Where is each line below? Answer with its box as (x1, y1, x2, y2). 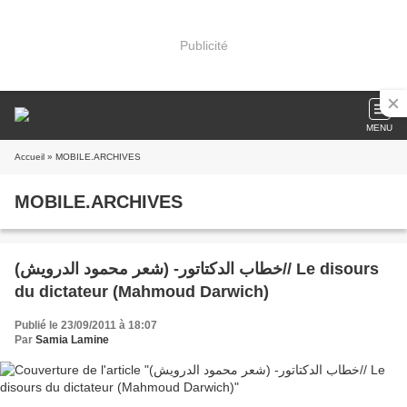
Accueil (15, 152, 45, 162)
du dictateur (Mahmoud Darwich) (15, 283, 269, 301)
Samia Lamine (35, 333, 109, 346)
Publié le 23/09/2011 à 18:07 (15, 319, 157, 332)
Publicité (179, 37, 228, 53)
